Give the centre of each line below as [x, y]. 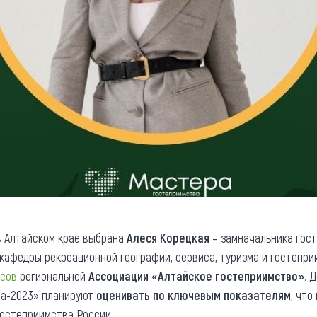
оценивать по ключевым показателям [194, 295]
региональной [53, 276]
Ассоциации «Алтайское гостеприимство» [196, 276]
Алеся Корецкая [168, 238]
